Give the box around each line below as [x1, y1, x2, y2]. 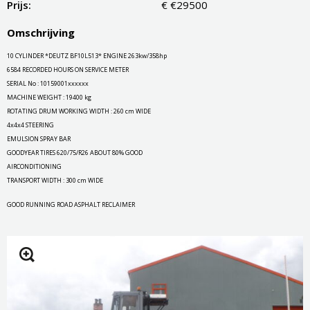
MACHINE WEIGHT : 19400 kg [7, 92, 91, 102]
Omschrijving [7, 25, 75, 39]
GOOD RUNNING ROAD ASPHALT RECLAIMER [7, 199, 135, 209]
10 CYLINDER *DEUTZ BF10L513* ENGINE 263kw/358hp [7, 51, 167, 60]
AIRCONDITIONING [7, 161, 62, 171]
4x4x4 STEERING [7, 120, 54, 129]
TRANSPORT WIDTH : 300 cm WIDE [7, 175, 103, 185]
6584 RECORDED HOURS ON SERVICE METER [7, 64, 129, 74]
